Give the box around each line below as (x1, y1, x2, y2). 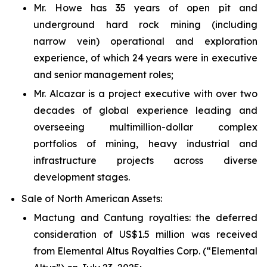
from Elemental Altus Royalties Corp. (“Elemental (33, 245, 257, 257)
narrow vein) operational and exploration (33, 35, 257, 47)
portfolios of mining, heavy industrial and (33, 138, 257, 150)
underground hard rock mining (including (33, 18, 257, 30)
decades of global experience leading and (33, 104, 257, 116)
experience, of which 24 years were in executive (33, 52, 257, 64)
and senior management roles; (33, 69, 173, 80)
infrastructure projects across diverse (33, 154, 257, 166)
